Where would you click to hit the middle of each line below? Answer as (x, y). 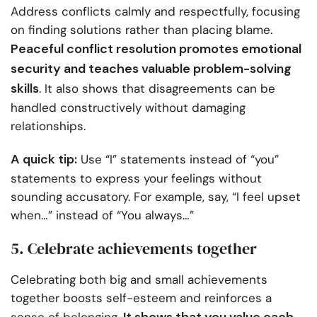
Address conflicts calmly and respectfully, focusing (155, 12)
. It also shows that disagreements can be (157, 89)
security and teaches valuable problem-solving (151, 69)
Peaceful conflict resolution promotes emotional (156, 49)
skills (25, 89)
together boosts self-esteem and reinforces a (141, 298)
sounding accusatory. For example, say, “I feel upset (156, 197)
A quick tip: (44, 160)
